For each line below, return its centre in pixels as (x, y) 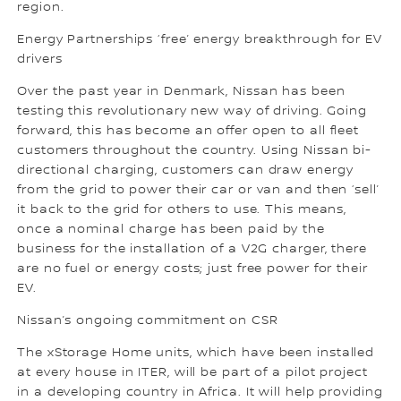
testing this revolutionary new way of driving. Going (192, 111)
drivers (40, 59)
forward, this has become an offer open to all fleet (188, 130)
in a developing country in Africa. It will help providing (200, 392)
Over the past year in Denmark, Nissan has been (181, 91)
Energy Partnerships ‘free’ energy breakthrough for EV (200, 39)
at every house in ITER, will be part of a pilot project (192, 372)
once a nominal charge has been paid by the (171, 229)
